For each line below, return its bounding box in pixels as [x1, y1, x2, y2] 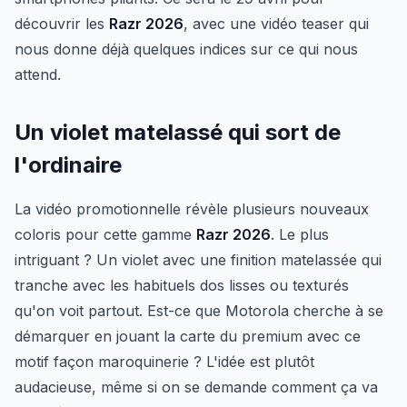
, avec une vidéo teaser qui [184, 15, 369, 34]
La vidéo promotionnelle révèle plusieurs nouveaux [15, 200, 369, 219]
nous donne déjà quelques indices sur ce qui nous [15, 40, 358, 59]
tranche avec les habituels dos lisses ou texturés [15, 276, 349, 295]
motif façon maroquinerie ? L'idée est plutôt [15, 352, 314, 372]
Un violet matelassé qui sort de [15, 119, 341, 146]
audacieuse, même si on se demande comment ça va [15, 378, 378, 397]
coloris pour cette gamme [15, 225, 196, 244]
